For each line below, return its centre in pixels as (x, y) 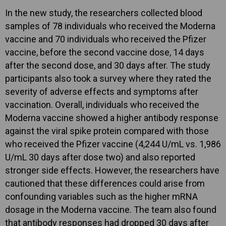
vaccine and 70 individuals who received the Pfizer (106, 39)
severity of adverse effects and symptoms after (102, 92)
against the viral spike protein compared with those (107, 131)
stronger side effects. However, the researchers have (112, 171)
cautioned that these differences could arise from (105, 184)
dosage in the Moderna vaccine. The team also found (111, 210)
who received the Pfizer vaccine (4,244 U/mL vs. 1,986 (113, 144)
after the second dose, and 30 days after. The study (108, 66)
